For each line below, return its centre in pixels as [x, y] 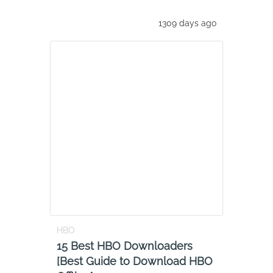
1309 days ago [187, 23]
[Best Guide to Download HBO [135, 261]
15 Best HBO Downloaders [125, 246]
